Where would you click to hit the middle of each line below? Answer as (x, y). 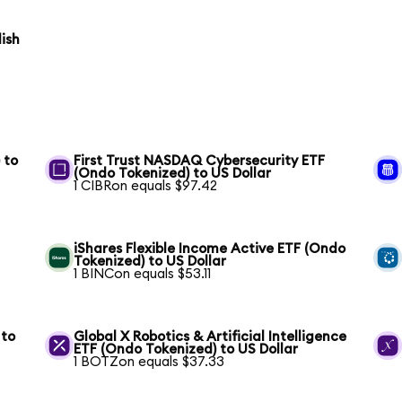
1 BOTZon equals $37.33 (149, 362)
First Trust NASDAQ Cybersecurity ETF (200, 161)
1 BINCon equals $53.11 (143, 274)
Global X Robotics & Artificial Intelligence (210, 336)
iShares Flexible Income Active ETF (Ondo (210, 249)
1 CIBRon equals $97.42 (146, 186)
